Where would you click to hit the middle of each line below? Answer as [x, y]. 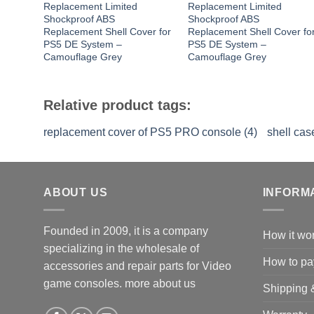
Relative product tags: [117, 105]
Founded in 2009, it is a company [126, 231]
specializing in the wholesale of [121, 248]
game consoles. [84, 283]
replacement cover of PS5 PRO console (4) [150, 132]
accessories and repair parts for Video [137, 266]
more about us [160, 283]
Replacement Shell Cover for [107, 32]
